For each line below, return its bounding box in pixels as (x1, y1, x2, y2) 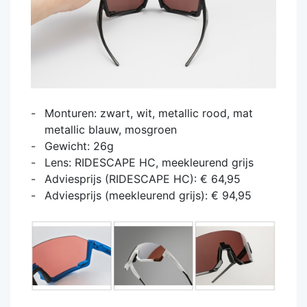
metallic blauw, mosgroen (45, 123, 177, 137)
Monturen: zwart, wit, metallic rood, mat (45, 106, 253, 121)
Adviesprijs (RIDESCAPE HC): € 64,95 (45, 172, 241, 186)
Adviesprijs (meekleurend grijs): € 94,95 (45, 188, 251, 203)
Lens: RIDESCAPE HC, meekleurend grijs (45, 156, 254, 170)
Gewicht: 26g (45, 139, 114, 153)
